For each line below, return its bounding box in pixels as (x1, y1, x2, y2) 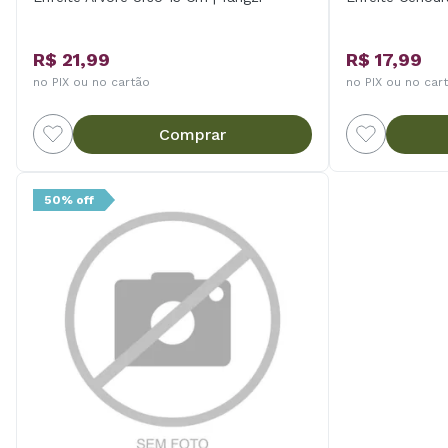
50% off (44, 193, 94, 207)
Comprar (159, 124, 226, 144)
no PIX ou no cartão (33, 75, 150, 89)
